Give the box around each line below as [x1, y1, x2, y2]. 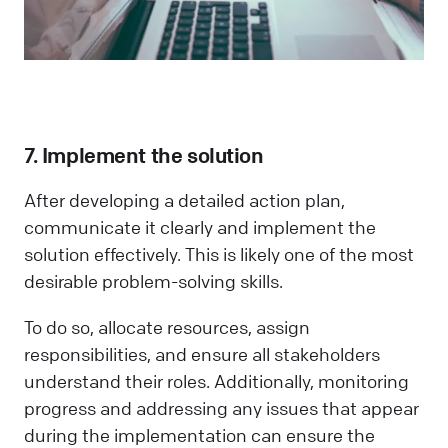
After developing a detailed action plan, [24, 189, 345, 212]
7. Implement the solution [24, 142, 264, 170]
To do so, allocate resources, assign [24, 315, 310, 338]
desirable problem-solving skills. [24, 270, 283, 293]
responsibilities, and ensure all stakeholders [24, 342, 380, 365]
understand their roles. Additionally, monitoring [24, 369, 409, 392]
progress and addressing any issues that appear [24, 396, 419, 419]
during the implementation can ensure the [24, 423, 375, 446]
